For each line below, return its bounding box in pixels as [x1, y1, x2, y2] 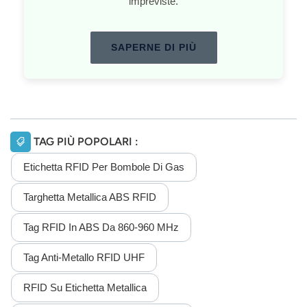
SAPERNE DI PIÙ [110, 42, 197, 53]
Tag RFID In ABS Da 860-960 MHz [23, 221, 179, 233]
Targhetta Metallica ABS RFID [23, 191, 156, 203]
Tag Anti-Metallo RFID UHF [23, 251, 145, 263]
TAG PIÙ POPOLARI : [34, 134, 138, 148]
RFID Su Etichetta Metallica [23, 281, 147, 293]
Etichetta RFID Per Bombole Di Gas [23, 160, 184, 173]
